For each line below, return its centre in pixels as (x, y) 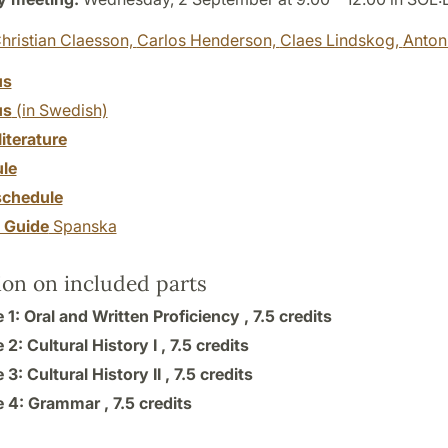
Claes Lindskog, (341, 39)
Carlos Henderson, (208, 39)
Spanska (82, 225)
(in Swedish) (59, 109)
